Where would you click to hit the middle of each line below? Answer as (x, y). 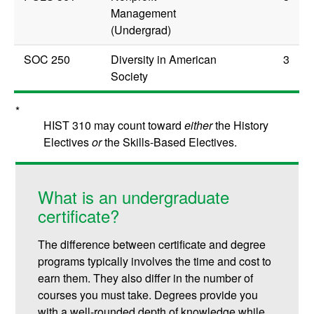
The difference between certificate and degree (152, 245)
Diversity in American (164, 60)
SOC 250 (47, 60)
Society (130, 76)
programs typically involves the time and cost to (155, 261)
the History (241, 125)
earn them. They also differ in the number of (146, 278)
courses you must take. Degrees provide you (148, 295)
